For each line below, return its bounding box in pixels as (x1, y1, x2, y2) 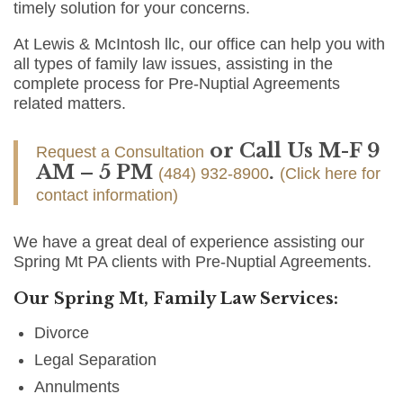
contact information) (36, 186, 178, 205)
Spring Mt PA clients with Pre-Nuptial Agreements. (13, 253, 372, 272)
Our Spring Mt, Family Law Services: (13, 289, 338, 309)
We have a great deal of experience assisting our (13, 233, 364, 252)
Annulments (34, 378, 121, 397)
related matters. (13, 94, 126, 113)
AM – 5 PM (36, 160, 158, 185)
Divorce (34, 324, 90, 343)
